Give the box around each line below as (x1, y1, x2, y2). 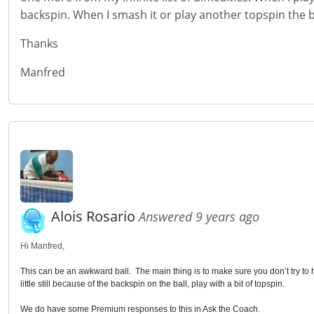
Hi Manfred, (20, 241, 64, 251)
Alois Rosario (51, 207, 139, 226)
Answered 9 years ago (139, 208, 259, 225)
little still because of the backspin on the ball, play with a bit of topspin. (20, 279, 285, 289)
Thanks (20, 36, 58, 51)
